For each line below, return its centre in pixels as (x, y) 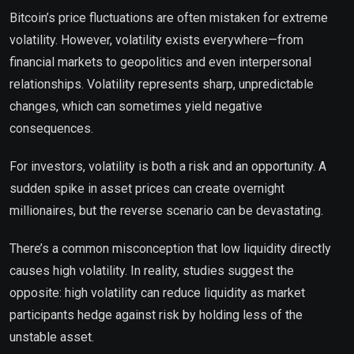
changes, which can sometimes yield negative (136, 106)
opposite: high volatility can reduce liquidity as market (157, 293)
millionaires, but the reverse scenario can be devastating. (166, 211)
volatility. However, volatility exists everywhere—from (156, 40)
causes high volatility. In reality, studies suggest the (152, 271)
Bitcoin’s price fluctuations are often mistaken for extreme (169, 18)
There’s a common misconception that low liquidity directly (170, 249)
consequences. (51, 128)
